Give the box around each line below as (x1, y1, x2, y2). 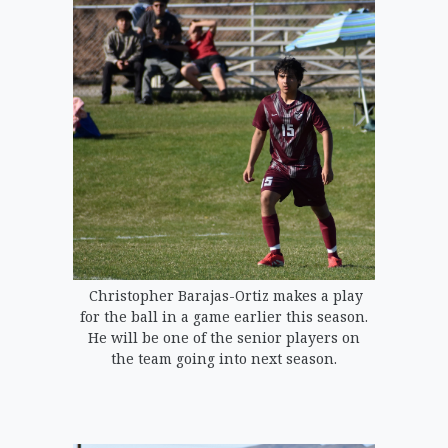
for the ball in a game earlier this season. (80, 307, 368, 327)
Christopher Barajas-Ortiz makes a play (85, 286, 363, 306)
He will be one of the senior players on (88, 328, 360, 348)
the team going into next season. (111, 349, 337, 369)
